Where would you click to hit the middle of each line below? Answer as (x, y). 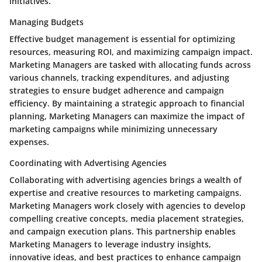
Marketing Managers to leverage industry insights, (110, 244)
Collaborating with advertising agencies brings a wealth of (125, 180)
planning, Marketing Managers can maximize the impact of (127, 116)
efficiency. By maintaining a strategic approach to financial (127, 104)
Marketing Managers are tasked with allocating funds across (130, 65)
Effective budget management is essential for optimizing (122, 39)
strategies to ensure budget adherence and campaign (117, 91)
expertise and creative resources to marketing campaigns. (125, 193)
